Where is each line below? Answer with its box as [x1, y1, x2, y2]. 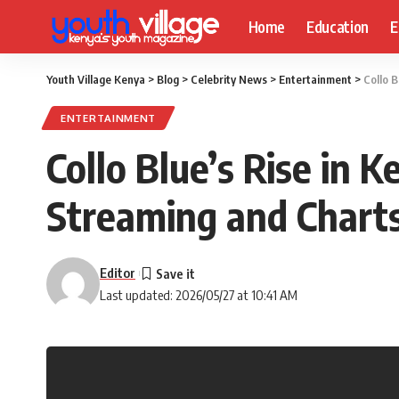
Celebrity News [191, 72, 267, 86]
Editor [100, 265, 135, 281]
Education [306, 16, 370, 37]
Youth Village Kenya [46, 72, 145, 86]
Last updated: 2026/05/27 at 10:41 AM [100, 287, 297, 303]
